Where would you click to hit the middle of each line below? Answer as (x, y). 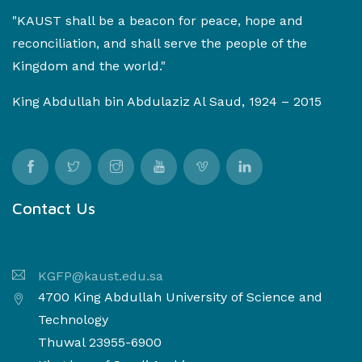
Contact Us (54, 208)
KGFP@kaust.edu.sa (101, 276)
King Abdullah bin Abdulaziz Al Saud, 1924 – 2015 (167, 101)
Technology (73, 319)
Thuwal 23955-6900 (100, 342)
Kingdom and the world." (89, 65)
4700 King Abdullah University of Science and (180, 297)
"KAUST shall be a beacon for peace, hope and (158, 20)
